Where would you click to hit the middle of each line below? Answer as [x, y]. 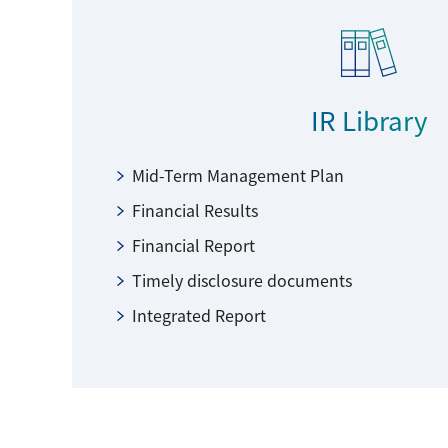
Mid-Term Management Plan [237, 174]
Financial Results [194, 209]
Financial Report [193, 244]
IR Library [369, 119]
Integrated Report [198, 314]
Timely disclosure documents [241, 279]
